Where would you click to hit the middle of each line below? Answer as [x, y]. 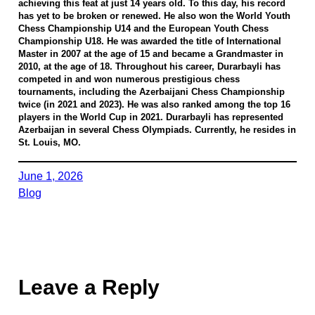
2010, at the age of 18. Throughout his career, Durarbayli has [149, 67]
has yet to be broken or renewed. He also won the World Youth [154, 17]
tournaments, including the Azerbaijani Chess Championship [151, 92]
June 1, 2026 [50, 176]
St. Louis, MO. [49, 143]
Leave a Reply [89, 288]
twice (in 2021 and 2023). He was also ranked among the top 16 [154, 105]
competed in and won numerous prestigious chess [129, 80]
